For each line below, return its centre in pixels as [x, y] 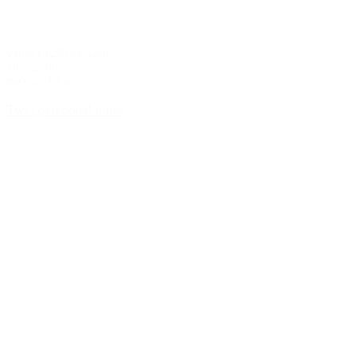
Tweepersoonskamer [65, 109]
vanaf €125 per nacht [59, 54]
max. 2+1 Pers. [43, 81]
